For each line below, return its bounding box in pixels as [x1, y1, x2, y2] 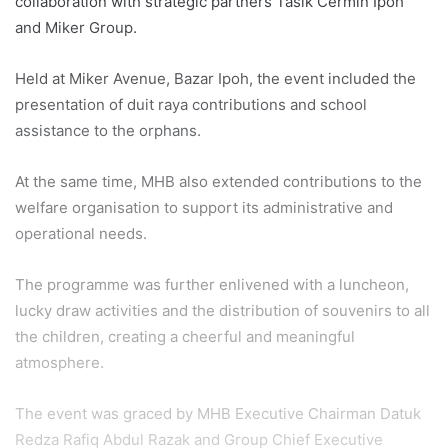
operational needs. [15, 223, 147, 243]
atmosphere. [15, 352, 104, 372]
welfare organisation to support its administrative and [15, 197, 393, 217]
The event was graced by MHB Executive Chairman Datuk [15, 403, 421, 423]
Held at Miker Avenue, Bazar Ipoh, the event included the [15, 68, 416, 88]
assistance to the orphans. [15, 120, 201, 140]
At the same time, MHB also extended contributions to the [15, 171, 422, 191]
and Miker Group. [15, 17, 137, 37]
